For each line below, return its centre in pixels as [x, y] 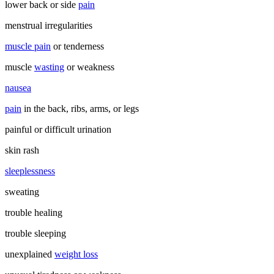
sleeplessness [30, 171]
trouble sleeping [35, 233]
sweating [22, 191]
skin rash [22, 150]
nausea [18, 87]
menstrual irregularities [49, 25]
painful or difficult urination [58, 129]
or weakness [89, 67]
